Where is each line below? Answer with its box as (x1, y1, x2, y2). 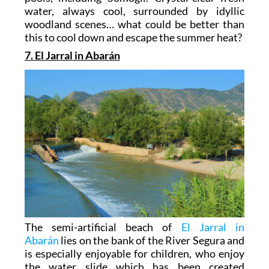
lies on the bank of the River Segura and (58, 234, 245, 247)
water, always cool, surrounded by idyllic (24, 4, 245, 18)
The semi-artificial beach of (24, 220, 181, 234)
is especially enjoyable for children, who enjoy (24, 247, 245, 261)
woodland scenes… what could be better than (24, 17, 245, 31)
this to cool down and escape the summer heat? (24, 31, 242, 44)
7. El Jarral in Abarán (24, 49, 120, 62)
